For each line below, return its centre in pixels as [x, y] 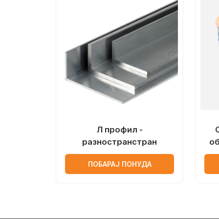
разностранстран [120, 142]
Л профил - [120, 130]
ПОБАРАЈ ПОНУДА [120, 164]
